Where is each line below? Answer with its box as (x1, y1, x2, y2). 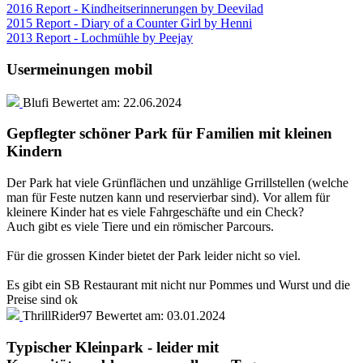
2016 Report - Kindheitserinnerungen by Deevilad (6, 2, 263, 16)
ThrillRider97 (23, 309, 92, 323)
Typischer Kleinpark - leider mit (6, 338, 219, 356)
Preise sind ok (6, 293, 78, 307)
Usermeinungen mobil (6, 61, 152, 79)
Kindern (6, 143, 62, 160)
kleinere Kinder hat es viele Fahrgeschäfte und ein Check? (6, 205, 304, 220)
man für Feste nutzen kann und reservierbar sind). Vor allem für (6, 190, 330, 205)
